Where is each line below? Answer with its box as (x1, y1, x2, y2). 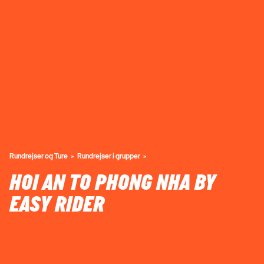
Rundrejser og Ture (9, 152, 68, 160)
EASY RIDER (9, 192, 104, 219)
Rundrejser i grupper (77, 152, 140, 160)
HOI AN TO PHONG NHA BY (9, 170, 216, 197)
